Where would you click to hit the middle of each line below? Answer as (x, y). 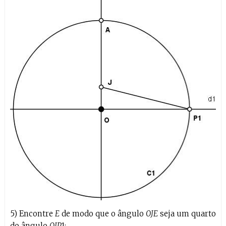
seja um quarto (187, 214)
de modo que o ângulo (103, 214)
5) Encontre (32, 214)
